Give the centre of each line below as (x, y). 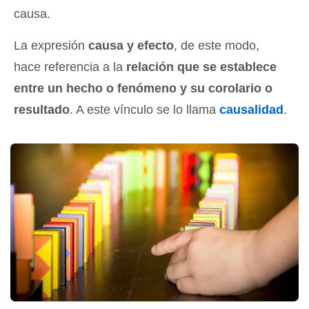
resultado (42, 110)
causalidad (251, 110)
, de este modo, (217, 46)
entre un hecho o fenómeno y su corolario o (143, 88)
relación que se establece (201, 67)
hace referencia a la (70, 67)
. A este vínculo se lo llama (144, 110)
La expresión (51, 46)
